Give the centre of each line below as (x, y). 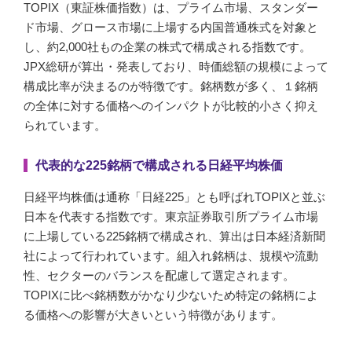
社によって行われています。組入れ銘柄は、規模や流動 (171, 255)
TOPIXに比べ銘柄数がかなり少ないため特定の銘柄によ (171, 295)
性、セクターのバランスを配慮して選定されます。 (159, 275)
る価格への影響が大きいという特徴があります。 (153, 314)
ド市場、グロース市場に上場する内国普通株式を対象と (171, 27)
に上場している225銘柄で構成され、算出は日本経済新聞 (174, 236)
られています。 (65, 125)
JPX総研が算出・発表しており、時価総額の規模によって (176, 66)
